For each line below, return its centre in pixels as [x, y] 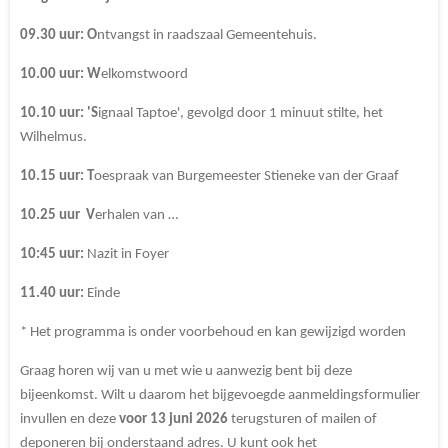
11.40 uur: [52, 293]
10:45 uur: [52, 254]
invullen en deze [69, 419]
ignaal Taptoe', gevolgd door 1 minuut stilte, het [240, 113]
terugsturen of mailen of [302, 419]
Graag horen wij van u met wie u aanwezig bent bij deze [186, 371]
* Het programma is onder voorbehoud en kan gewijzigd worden [213, 332]
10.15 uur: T [57, 176]
